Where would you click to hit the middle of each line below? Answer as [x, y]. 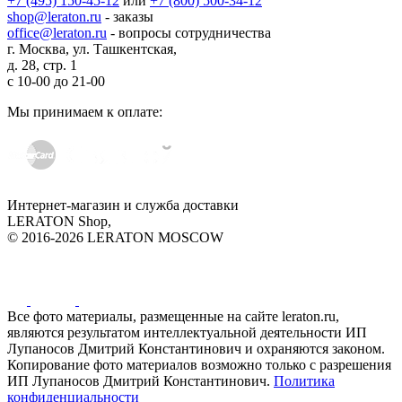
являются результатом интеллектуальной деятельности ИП [187, 333]
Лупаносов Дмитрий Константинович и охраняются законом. [196, 349]
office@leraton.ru [57, 33]
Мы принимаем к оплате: [85, 112]
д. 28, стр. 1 [42, 66]
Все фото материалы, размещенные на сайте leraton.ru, [173, 317]
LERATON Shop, [59, 222]
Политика [304, 381]
